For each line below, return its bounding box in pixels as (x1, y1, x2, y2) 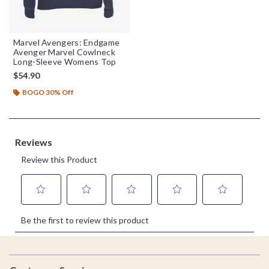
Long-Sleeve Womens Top (13, 56, 116, 67)
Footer (8, 250, 41, 262)
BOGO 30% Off (22, 87, 74, 97)
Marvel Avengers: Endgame (13, 37, 120, 47)
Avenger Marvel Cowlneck (13, 46, 115, 57)
